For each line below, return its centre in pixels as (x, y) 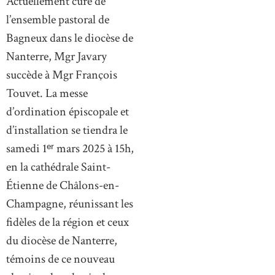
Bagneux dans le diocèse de (70, 38)
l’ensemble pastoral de (58, 20)
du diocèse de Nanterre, (62, 241)
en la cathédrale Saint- (58, 167)
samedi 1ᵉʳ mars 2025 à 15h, (70, 149)
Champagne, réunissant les (70, 204)
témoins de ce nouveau (60, 259)
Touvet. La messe (47, 94)
